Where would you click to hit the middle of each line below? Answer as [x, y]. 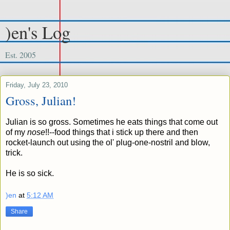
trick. [18, 152]
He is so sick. [30, 173]
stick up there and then [157, 132]
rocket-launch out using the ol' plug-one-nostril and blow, [108, 142]
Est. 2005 [21, 55]
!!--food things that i [81, 132]
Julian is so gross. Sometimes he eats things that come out [112, 122]
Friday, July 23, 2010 [37, 85]
